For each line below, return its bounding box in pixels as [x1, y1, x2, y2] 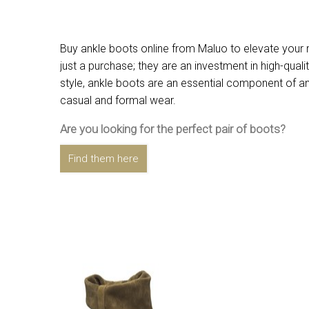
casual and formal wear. [60, 93, 176, 107]
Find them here [68, 152, 139, 165]
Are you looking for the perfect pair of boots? [60, 121, 286, 136]
